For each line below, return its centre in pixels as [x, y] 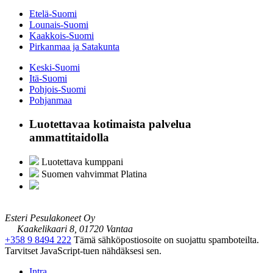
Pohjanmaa [51, 100]
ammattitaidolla [69, 137]
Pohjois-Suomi [58, 89]
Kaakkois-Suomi [62, 35]
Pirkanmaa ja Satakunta [74, 46]
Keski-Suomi [55, 67]
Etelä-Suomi [53, 13]
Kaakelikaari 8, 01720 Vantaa [74, 229]
